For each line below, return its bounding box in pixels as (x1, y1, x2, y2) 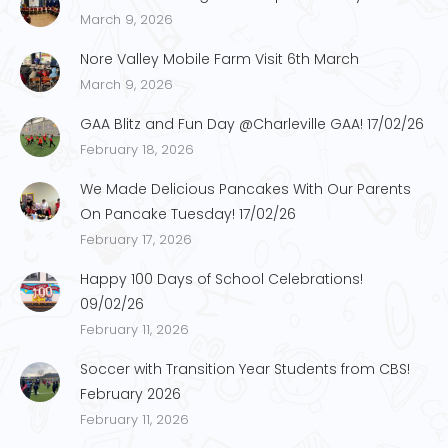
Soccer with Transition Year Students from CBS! (80, 358, 410, 379)
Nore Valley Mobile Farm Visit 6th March (80, 48, 359, 69)
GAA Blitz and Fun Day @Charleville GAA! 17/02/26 (80, 113, 424, 134)
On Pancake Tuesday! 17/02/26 (80, 203, 296, 224)
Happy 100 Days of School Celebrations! (80, 268, 363, 289)
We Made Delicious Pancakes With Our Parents (80, 178, 411, 199)
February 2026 (80, 383, 181, 404)
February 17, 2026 (80, 229, 192, 249)
